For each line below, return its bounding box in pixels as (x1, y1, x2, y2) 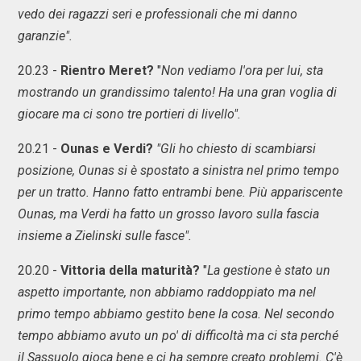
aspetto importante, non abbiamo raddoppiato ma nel (18, 284, 316, 301)
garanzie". (18, 28, 73, 44)
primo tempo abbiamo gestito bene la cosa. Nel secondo (18, 306, 334, 322)
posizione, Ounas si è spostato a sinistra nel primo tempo (18, 163, 339, 179)
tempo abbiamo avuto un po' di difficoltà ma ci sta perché (18, 328, 338, 344)
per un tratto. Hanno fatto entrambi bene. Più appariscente (18, 185, 342, 201)
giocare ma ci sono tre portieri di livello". (18, 106, 241, 122)
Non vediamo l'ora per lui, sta (161, 63, 323, 79)
